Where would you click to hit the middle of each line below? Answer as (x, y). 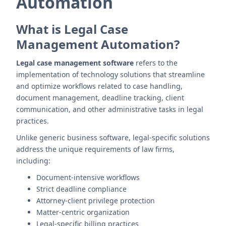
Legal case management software (75, 63)
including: (33, 161)
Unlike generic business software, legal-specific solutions (113, 137)
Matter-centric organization (83, 212)
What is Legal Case (72, 29)
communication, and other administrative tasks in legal (110, 109)
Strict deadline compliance (81, 189)
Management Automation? (98, 44)
